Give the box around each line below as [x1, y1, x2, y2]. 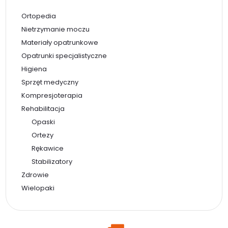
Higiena [21, 64, 47, 74]
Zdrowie [21, 169, 49, 180]
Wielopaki [21, 183, 55, 193]
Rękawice [32, 143, 64, 153]
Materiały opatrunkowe [21, 37, 99, 47]
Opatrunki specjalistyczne [21, 50, 107, 61]
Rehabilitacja [21, 103, 65, 113]
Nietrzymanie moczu [21, 24, 90, 34]
